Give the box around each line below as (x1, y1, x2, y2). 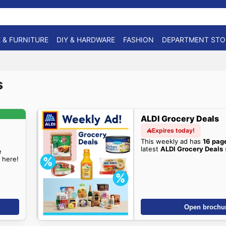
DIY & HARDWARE (56, 35, 115, 44)
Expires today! (151, 126, 195, 134)
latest (141, 144, 161, 153)
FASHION (123, 35, 154, 44)
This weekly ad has (141, 137, 203, 145)
